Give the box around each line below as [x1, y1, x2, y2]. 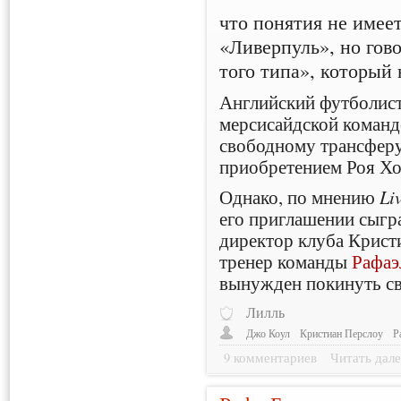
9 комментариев [224, 349, 318, 367]
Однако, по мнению [219, 184, 380, 210]
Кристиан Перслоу [300, 326, 384, 340]
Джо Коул [246, 326, 291, 340]
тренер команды [219, 249, 353, 275]
